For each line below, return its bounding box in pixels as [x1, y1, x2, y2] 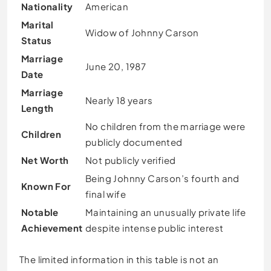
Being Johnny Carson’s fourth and [85, 172, 240, 184]
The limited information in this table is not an [19, 253, 219, 265]
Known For [21, 180, 71, 192]
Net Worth [21, 154, 69, 166]
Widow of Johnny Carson [85, 27, 199, 39]
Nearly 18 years [85, 94, 152, 106]
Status [21, 34, 52, 47]
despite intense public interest [85, 222, 224, 234]
